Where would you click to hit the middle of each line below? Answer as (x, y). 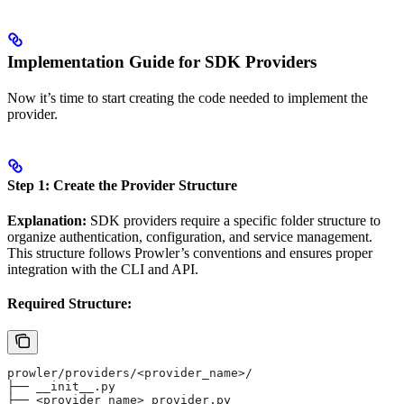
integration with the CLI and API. (103, 270)
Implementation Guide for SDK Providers (162, 61)
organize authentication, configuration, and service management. (190, 237)
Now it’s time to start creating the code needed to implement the (188, 97)
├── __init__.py (61, 387)
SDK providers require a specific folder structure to (234, 221)
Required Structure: (69, 304)
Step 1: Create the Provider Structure (122, 186)
